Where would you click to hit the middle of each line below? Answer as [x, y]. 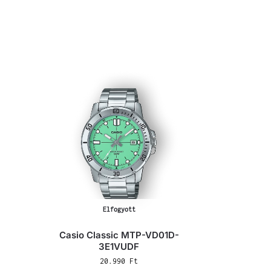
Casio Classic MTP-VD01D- [119, 235]
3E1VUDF [119, 246]
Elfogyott [119, 209]
